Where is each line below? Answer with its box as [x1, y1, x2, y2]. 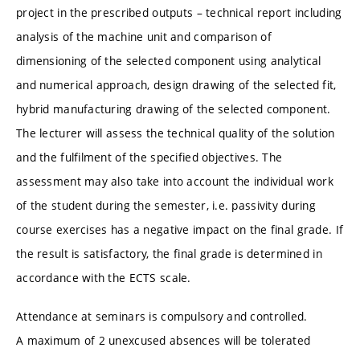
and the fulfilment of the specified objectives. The [16, 149, 283, 166]
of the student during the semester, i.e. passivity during [16, 198, 316, 214]
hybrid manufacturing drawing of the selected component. [16, 101, 331, 117]
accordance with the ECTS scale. [16, 270, 191, 286]
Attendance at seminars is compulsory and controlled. [16, 308, 308, 324]
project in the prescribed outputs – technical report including [16, 5, 342, 21]
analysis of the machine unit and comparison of [16, 29, 272, 45]
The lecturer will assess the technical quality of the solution [16, 125, 335, 141]
